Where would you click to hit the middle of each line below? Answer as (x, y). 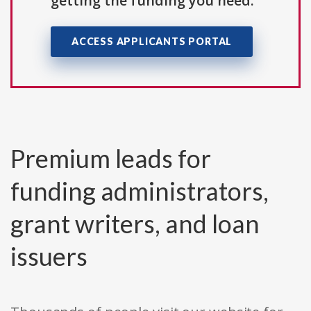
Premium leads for (111, 159)
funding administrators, (140, 191)
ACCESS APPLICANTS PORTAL (152, 42)
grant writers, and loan (135, 224)
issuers (49, 257)
